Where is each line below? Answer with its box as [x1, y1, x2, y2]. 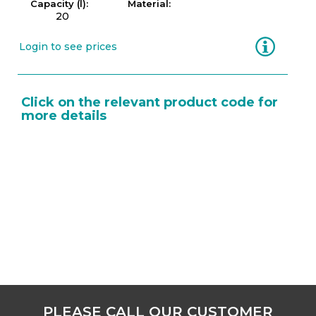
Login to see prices [19, 40, 117, 53]
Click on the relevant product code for [21, 95, 278, 110]
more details [21, 108, 107, 123]
